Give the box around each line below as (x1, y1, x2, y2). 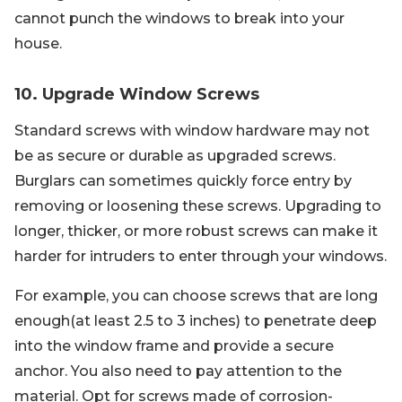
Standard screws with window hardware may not (14, 122, 370, 140)
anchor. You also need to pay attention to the (14, 363, 342, 380)
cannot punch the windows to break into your (14, 10, 345, 28)
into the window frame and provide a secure (14, 337, 334, 355)
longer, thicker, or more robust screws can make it (14, 223, 378, 240)
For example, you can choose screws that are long (14, 287, 378, 305)
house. (14, 35, 62, 53)
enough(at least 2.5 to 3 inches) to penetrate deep (14, 312, 377, 330)
